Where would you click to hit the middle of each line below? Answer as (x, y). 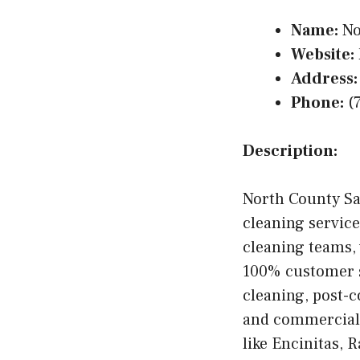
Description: (290, 151)
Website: (323, 55)
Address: (324, 79)
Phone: (317, 103)
